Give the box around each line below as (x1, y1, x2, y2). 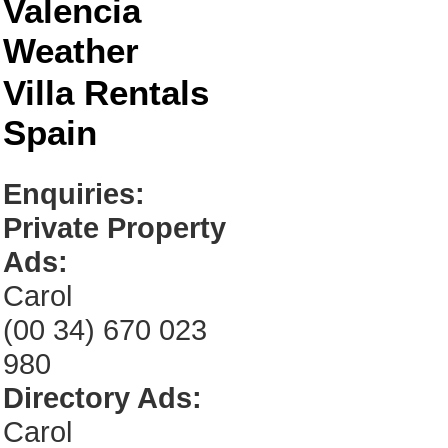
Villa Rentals (3, 73, 209, 112)
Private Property (3, 211, 226, 244)
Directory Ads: (3, 381, 202, 414)
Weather (3, 31, 139, 70)
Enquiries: (3, 177, 145, 210)
